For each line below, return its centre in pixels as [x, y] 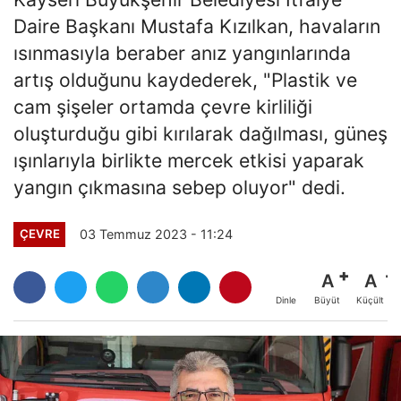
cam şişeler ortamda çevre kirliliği [163, 107]
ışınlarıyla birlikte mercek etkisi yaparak [189, 161]
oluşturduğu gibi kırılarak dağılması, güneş [200, 134]
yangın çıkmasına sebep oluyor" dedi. [179, 188]
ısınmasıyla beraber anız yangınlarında [182, 53]
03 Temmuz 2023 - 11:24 [157, 234]
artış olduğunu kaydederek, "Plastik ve [185, 80]
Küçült [370, 299]
